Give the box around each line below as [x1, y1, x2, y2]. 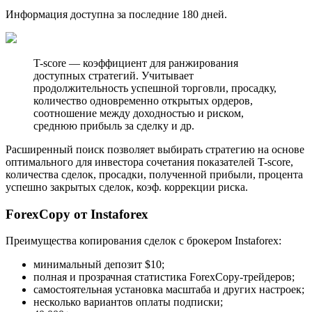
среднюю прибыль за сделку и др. [33, 120, 194, 132]
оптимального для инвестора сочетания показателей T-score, [6, 156, 293, 168]
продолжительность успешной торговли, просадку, [33, 82, 276, 94]
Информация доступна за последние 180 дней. [6, 8, 227, 20]
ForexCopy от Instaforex [6, 206, 148, 221]
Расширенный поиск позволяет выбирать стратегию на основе [6, 143, 304, 155]
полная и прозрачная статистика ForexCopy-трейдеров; [33, 271, 295, 283]
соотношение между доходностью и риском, [33, 107, 244, 119]
